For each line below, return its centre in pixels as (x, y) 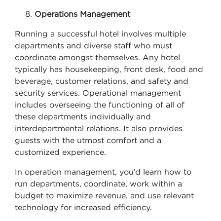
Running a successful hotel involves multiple (100, 34)
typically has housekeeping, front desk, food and (109, 69)
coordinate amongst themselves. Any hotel (97, 57)
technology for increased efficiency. (85, 207)
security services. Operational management (98, 93)
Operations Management (82, 14)
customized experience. (62, 152)
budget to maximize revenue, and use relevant (104, 195)
